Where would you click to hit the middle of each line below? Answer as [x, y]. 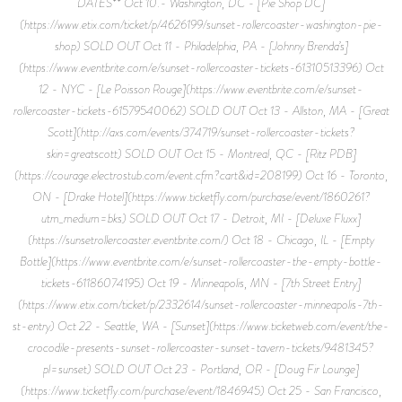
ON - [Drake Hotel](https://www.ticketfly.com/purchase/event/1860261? [201, 196]
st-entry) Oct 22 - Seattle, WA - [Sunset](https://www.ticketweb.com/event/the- [201, 325]
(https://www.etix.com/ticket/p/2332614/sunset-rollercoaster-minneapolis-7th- [201, 304]
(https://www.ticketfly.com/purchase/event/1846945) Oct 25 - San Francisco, [201, 390]
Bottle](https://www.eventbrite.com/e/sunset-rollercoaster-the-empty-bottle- [201, 261]
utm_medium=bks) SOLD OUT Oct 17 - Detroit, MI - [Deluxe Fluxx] [201, 218]
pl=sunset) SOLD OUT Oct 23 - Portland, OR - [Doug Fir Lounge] [201, 368]
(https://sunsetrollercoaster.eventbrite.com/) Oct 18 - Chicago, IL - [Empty [201, 239]
